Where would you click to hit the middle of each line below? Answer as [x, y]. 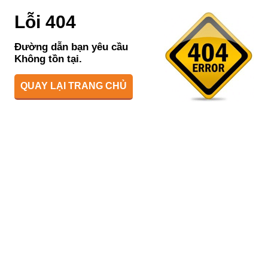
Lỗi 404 [45, 22]
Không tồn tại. [48, 59]
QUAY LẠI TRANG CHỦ [74, 86]
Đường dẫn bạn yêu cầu [71, 47]
